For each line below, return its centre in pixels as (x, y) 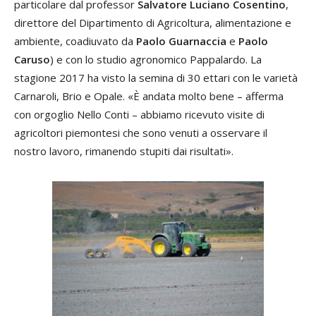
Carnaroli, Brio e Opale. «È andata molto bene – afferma (149, 96)
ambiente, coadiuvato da (75, 41)
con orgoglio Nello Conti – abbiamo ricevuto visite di (139, 114)
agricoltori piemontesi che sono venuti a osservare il (141, 132)
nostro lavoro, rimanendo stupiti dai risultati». (124, 151)
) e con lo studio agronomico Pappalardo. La (156, 59)
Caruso (32, 59)
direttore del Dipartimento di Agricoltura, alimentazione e (153, 22)
